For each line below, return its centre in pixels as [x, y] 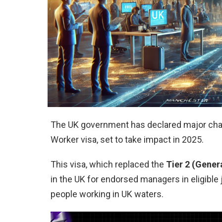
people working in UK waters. [107, 194]
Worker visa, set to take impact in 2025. [127, 140]
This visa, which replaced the [108, 165]
